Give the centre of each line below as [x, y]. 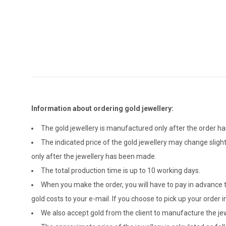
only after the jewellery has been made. [94, 157]
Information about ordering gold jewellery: [102, 109]
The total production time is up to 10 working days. [121, 171]
